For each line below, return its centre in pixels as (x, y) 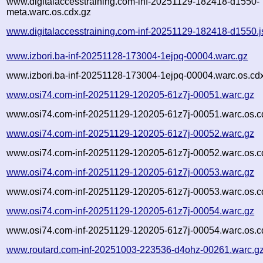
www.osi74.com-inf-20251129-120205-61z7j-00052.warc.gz (131, 133)
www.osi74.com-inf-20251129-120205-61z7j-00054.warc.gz (131, 211)
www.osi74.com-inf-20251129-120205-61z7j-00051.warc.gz (131, 95)
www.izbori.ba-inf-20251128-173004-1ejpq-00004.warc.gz (127, 56)
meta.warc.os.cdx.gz (49, 12)
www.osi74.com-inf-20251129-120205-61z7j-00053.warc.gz (131, 172)
